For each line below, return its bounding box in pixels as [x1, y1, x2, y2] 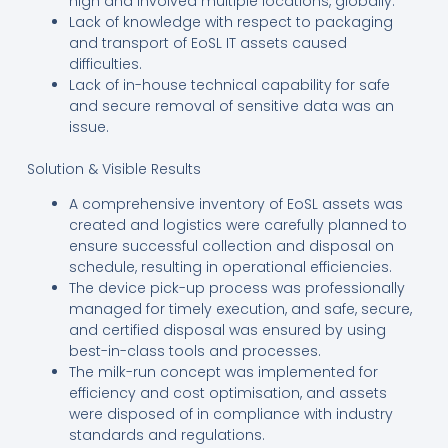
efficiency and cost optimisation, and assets [68, 382, 387, 403]
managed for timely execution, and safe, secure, [68, 298, 412, 319]
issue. [68, 116, 109, 137]
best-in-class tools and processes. [68, 340, 321, 361]
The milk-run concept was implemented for [68, 361, 378, 382]
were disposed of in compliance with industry [68, 403, 393, 424]
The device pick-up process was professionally [68, 277, 405, 298]
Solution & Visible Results [26, 158, 201, 179]
